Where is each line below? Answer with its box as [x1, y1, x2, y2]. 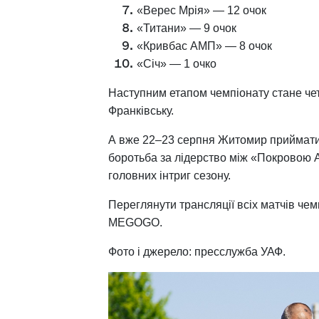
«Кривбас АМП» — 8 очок [137, 40, 278, 53]
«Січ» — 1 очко [137, 58, 216, 70]
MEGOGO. [108, 216, 162, 229]
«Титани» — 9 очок [137, 22, 242, 35]
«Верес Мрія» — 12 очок [137, 4, 272, 17]
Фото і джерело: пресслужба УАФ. [108, 246, 286, 258]
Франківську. [108, 105, 177, 117]
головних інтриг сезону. [108, 169, 231, 182]
